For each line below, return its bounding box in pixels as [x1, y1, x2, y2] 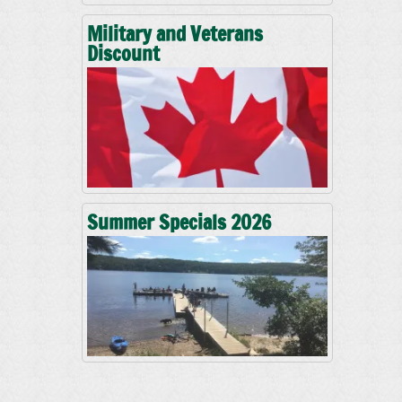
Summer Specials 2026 [87, 208, 271, 236]
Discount [87, 39, 160, 67]
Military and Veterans [87, 20, 263, 48]
